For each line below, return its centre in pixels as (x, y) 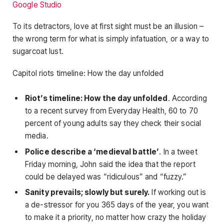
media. (37, 135)
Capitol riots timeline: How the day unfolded (88, 73)
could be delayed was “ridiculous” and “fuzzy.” (106, 176)
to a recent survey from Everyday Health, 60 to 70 (111, 110)
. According (187, 98)
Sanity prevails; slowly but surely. (87, 192)
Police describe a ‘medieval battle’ (92, 151)
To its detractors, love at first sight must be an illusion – (108, 26)
